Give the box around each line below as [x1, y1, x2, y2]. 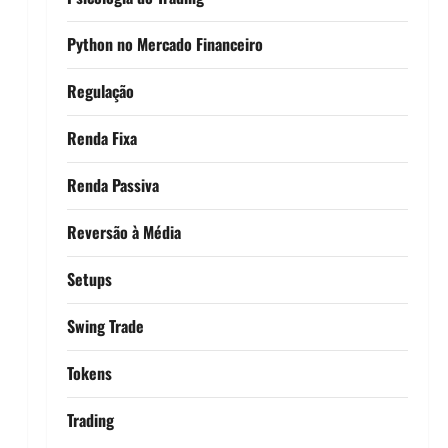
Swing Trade [66, 313, 144, 338]
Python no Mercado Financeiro [66, 31, 263, 56]
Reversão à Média [66, 219, 181, 244]
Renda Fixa [66, 125, 137, 150]
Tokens [66, 360, 112, 385]
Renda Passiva [66, 172, 159, 197]
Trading [66, 407, 114, 432]
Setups [66, 266, 112, 291]
